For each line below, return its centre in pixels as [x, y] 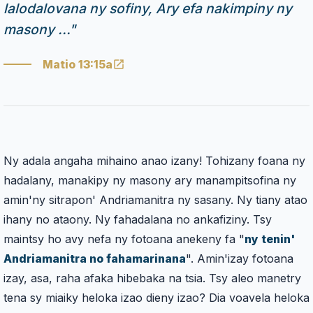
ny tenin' [270, 239]
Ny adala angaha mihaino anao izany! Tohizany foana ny [154, 161]
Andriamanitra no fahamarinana [95, 259]
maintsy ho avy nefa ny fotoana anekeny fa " [124, 239]
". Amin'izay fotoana [240, 259]
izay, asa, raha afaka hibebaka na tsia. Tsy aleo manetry [152, 278]
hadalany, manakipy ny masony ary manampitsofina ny [150, 181]
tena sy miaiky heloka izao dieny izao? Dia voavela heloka [156, 298]
